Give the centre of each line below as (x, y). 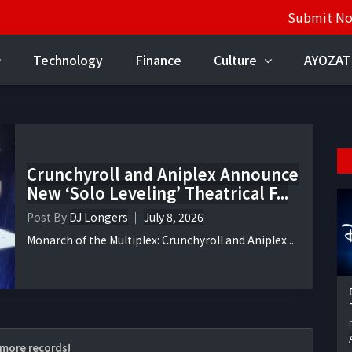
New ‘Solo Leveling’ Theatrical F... (158, 193)
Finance (158, 60)
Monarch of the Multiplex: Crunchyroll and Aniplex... (160, 240)
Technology (68, 60)
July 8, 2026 (174, 217)
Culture (237, 60)
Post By (48, 217)
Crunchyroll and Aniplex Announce (163, 174)
